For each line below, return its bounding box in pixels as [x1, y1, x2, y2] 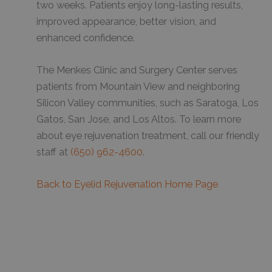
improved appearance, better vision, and [36, 15, 216, 27]
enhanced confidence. [36, 32, 135, 44]
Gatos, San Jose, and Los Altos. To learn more [36, 113, 241, 125]
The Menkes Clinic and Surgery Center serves [36, 64, 237, 76]
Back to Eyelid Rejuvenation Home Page [36, 178, 218, 191]
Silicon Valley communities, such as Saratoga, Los [36, 97, 259, 109]
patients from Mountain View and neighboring [36, 80, 240, 92]
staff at [36, 146, 70, 158]
